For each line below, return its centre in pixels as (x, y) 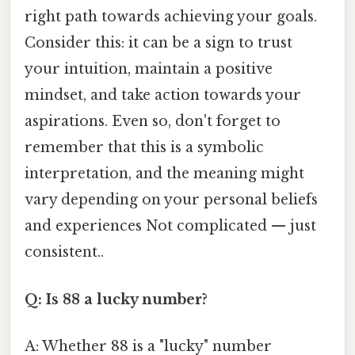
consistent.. (64, 252)
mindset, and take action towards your (163, 95)
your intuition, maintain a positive (149, 69)
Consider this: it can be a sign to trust (158, 43)
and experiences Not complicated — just (170, 226)
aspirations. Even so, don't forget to (153, 122)
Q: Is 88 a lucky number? (116, 299)
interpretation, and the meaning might (164, 174)
